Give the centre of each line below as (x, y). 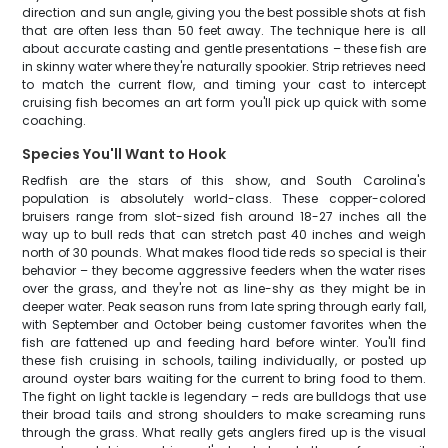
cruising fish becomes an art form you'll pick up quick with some (224, 102)
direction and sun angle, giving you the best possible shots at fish (224, 12)
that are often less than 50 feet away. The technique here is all (224, 30)
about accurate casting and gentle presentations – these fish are (224, 48)
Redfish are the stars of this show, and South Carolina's (224, 180)
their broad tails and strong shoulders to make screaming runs (224, 414)
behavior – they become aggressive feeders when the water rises (224, 270)
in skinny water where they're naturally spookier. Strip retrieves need (224, 66)
